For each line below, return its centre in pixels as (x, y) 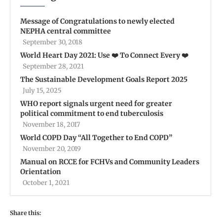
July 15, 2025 (42, 90)
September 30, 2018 (53, 42)
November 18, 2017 (51, 124)
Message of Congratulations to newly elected (97, 21)
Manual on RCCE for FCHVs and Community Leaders (110, 162)
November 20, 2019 (52, 148)
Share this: (25, 213)
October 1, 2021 (46, 183)
